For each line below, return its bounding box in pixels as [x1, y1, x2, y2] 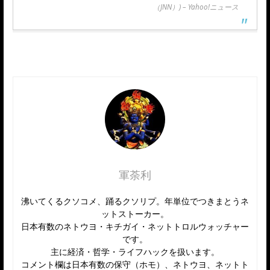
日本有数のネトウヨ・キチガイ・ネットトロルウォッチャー [21, 221, 249, 233]
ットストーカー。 [101, 208, 169, 220]
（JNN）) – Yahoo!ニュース [153, 2, 239, 12]
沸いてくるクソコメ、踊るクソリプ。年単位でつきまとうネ [21, 195, 249, 207]
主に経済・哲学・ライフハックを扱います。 [51, 246, 219, 258]
